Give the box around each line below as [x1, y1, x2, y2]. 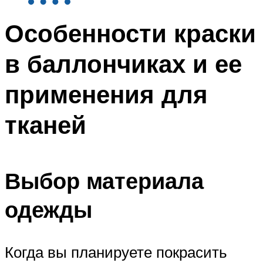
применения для [5, 79, 208, 110]
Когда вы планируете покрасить [5, 242, 227, 261]
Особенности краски [5, 18, 256, 49]
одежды [5, 194, 92, 224]
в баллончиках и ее [5, 48, 242, 79]
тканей [5, 109, 86, 140]
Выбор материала [5, 166, 204, 195]
